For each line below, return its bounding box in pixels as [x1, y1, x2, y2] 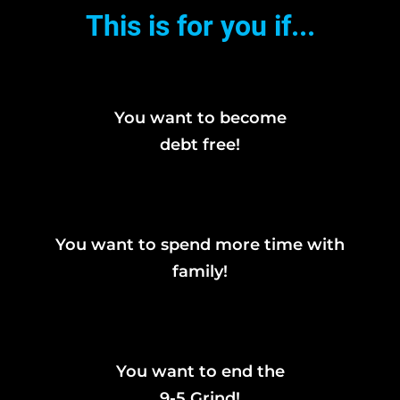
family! [172, 261, 228, 281]
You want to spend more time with [55, 234, 345, 254]
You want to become [113, 107, 287, 128]
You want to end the [115, 361, 285, 381]
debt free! [160, 134, 240, 154]
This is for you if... [85, 8, 315, 43]
